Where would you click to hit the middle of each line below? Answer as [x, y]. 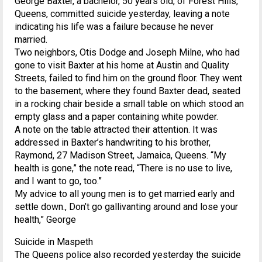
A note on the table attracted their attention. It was [116, 130]
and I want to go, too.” [58, 181]
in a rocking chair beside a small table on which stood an [129, 104]
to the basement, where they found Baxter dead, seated [127, 91]
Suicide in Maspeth [54, 242]
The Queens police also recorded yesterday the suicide [128, 255]
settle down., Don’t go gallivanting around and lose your [126, 207]
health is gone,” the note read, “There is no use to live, [123, 168]
